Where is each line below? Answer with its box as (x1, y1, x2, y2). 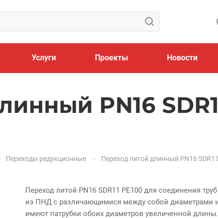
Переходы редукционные (6, 155, 86, 163)
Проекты (94, 53, 128, 62)
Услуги (31, 53, 56, 62)
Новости (166, 53, 198, 62)
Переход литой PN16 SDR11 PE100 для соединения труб (25, 186, 217, 195)
